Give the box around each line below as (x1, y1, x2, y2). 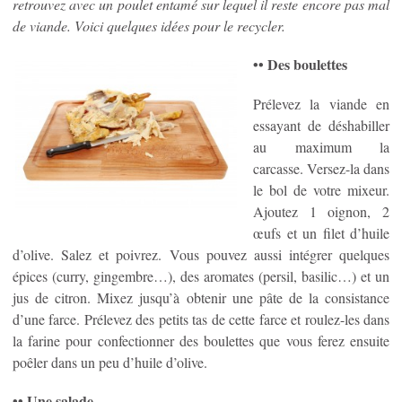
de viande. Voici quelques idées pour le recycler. (13, 16, 285, 36)
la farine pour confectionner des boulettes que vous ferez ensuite (13, 330, 389, 350)
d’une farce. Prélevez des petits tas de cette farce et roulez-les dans (13, 309, 389, 328)
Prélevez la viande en (253, 93, 389, 113)
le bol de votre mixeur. (253, 179, 389, 199)
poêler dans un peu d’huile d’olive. (13, 352, 207, 371)
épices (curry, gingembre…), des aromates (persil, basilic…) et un (13, 266, 389, 285)
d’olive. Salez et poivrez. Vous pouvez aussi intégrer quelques (13, 244, 389, 264)
